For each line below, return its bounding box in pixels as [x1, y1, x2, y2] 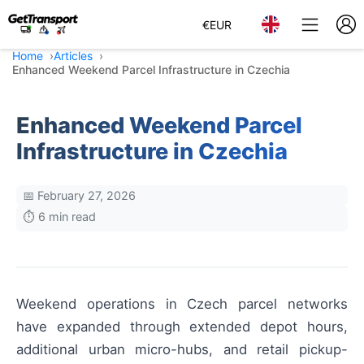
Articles [54, 49, 93, 63]
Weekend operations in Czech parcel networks [16, 296, 348, 312]
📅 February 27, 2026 [23, 188, 136, 202]
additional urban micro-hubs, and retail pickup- [16, 341, 348, 357]
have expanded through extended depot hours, [16, 318, 348, 335]
